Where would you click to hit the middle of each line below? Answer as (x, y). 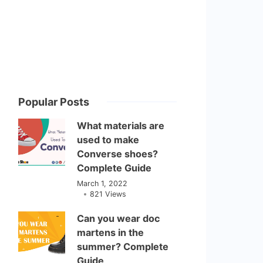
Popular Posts (54, 102)
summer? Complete (123, 247)
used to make (108, 140)
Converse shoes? (118, 154)
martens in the (111, 232)
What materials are (121, 126)
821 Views (108, 194)
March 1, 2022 (102, 183)
